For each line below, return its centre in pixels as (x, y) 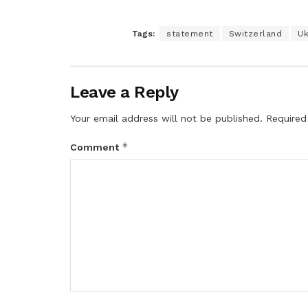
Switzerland (255, 34)
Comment (96, 147)
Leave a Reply (124, 92)
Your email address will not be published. (166, 119)
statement (190, 34)
